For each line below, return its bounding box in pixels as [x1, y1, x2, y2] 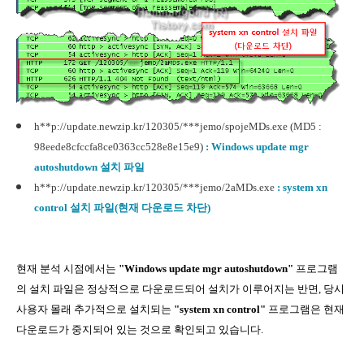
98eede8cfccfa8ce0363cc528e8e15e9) [34, 141, 206, 154]
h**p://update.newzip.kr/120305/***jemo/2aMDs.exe [34, 181, 277, 194]
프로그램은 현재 [268, 303, 344, 316]
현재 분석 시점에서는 [16, 262, 116, 275]
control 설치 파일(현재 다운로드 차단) [34, 201, 210, 214]
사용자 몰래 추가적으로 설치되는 [16, 303, 171, 316]
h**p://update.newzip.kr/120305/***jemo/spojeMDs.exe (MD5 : [34, 120, 322, 133]
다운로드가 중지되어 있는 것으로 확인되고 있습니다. [16, 323, 263, 336]
